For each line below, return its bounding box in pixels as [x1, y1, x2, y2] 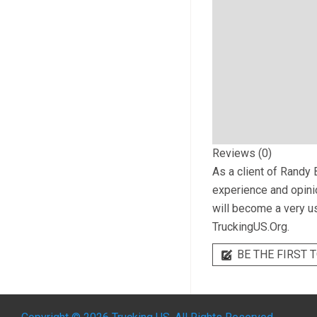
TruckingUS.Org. [212, 220, 289, 234]
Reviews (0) [212, 146, 272, 160]
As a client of [212, 165, 280, 178]
